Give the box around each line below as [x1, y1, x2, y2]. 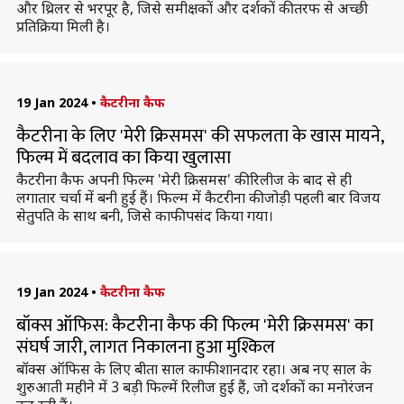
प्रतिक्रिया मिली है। [15, 16, 110, 36]
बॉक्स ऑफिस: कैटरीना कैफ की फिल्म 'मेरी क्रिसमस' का [15, 310, 373, 341]
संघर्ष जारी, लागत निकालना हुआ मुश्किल [15, 332, 275, 363]
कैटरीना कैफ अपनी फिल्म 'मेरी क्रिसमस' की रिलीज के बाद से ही [15, 170, 352, 189]
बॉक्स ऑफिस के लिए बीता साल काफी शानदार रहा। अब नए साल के [15, 359, 372, 379]
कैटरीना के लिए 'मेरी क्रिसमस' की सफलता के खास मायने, [15, 121, 383, 151]
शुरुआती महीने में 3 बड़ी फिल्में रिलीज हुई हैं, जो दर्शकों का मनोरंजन [15, 377, 373, 397]
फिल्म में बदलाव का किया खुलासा [15, 142, 231, 173]
